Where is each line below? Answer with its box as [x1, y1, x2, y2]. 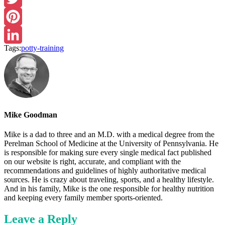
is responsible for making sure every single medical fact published [4, 148, 211, 157]
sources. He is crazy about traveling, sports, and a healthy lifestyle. [4, 175, 214, 184]
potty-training [21, 43, 64, 52]
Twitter [4, 12, 27, 21]
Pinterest [4, 30, 31, 39]
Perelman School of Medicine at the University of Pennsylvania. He [4, 139, 218, 148]
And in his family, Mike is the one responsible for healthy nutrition [4, 184, 214, 193]
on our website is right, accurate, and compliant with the [4, 157, 181, 166]
